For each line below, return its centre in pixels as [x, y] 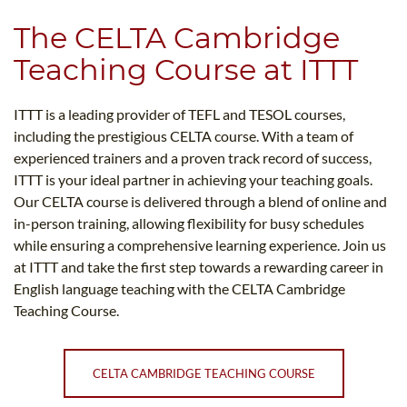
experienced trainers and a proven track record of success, [193, 158]
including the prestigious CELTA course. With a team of [184, 136]
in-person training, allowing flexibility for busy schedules [189, 223]
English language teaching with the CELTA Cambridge [179, 289]
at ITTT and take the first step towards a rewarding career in [199, 267]
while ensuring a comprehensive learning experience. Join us [200, 245]
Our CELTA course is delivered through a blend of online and [200, 202]
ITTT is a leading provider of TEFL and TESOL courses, [179, 114]
